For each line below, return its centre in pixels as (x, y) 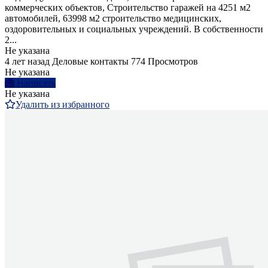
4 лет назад (27, 62)
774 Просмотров (165, 62)
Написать (36, 83)
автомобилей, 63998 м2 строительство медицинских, (113, 19)
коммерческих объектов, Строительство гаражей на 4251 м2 (128, 8)
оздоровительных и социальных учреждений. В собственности (134, 29)
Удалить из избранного (63, 105)
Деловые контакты (90, 62)
